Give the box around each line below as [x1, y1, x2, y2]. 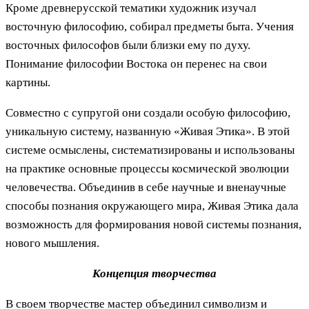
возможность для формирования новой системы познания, [6, 217, 301, 231]
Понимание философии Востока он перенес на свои [6, 57, 267, 70]
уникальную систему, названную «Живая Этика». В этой [6, 124, 290, 138]
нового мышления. [6, 236, 99, 250]
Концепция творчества [92, 266, 217, 280]
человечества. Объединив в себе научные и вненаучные [6, 180, 286, 194]
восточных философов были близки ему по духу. [6, 38, 250, 52]
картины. [6, 75, 50, 89]
